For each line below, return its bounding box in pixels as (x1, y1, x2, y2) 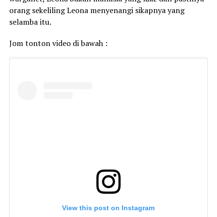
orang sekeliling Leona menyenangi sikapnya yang (9, 4, 185, 15)
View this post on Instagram (62, 204, 155, 212)
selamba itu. (9, 16, 51, 27)
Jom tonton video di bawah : (9, 37, 108, 48)
